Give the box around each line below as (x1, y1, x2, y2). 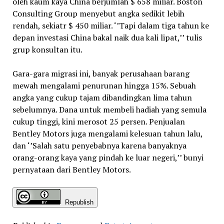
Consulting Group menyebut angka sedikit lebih (12, 8, 184, 19)
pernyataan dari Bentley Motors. (12, 164, 131, 175)
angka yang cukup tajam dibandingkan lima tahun (12, 92, 192, 103)
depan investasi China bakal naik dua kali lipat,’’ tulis (12, 32, 202, 43)
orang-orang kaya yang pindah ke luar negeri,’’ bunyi (12, 152, 203, 163)
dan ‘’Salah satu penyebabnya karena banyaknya (12, 140, 186, 151)
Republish (64, 198, 93, 206)
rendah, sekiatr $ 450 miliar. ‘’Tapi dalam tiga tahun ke (12, 20, 209, 31)
